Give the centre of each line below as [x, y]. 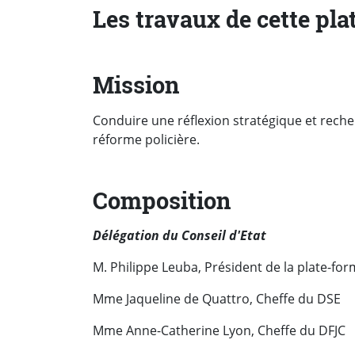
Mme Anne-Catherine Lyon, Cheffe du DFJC [219, 330]
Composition [162, 200]
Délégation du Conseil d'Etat [179, 235]
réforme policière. [146, 139]
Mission [136, 85]
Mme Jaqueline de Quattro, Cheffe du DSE [217, 298]
